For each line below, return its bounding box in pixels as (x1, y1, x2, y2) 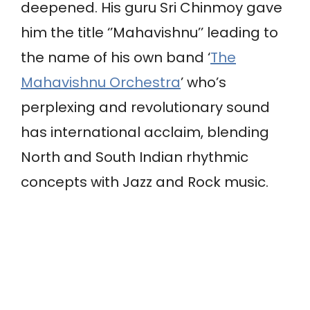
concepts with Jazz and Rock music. (21, 172, 268, 192)
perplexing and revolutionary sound (21, 98, 270, 118)
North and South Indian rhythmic (21, 147, 248, 167)
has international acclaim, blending (21, 122, 269, 143)
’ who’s (181, 73, 226, 93)
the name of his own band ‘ (21, 48, 210, 68)
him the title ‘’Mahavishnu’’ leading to (21, 23, 278, 43)
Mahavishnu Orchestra (21, 73, 181, 93)
